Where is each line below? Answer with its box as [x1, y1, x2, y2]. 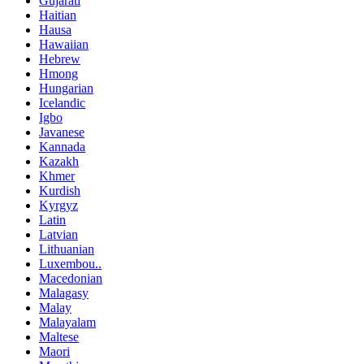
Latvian [39, 227, 78, 242]
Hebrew [39, 52, 80, 67]
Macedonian [39, 271, 102, 286]
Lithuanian [39, 242, 94, 257]
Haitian [39, 8, 76, 23]
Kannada [39, 140, 85, 154]
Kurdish [39, 184, 80, 198]
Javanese [39, 125, 84, 140]
